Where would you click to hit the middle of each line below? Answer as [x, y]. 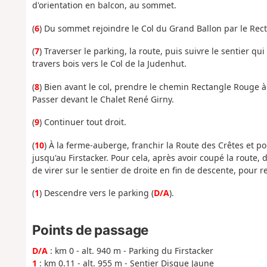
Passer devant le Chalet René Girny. [103, 99]
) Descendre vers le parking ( [96, 193]
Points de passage [90, 229]
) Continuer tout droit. [83, 122]
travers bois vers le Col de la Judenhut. [109, 64]
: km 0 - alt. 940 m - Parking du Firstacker [130, 250]
